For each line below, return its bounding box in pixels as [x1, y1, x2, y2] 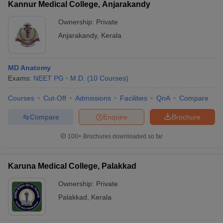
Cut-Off [43, 94, 66, 102]
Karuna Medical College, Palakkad [8, 162, 136, 170]
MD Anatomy [8, 64, 51, 72]
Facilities [120, 94, 147, 102]
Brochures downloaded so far [82, 133, 163, 140]
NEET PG [33, 74, 64, 82]
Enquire [103, 112, 127, 121]
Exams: [8, 74, 33, 82]
